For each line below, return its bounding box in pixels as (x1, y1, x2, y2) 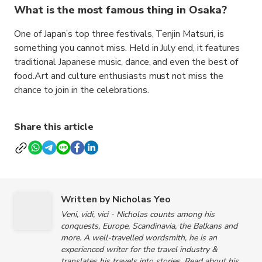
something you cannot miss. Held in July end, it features (14, 42, 240, 54)
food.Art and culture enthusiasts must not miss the (14, 70, 224, 82)
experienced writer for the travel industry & (61, 244, 218, 255)
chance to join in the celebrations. (14, 84, 149, 96)
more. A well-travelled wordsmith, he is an (61, 232, 217, 243)
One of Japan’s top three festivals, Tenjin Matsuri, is (14, 27, 225, 40)
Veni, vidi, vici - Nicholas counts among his (61, 209, 215, 220)
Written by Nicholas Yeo (61, 193, 171, 206)
